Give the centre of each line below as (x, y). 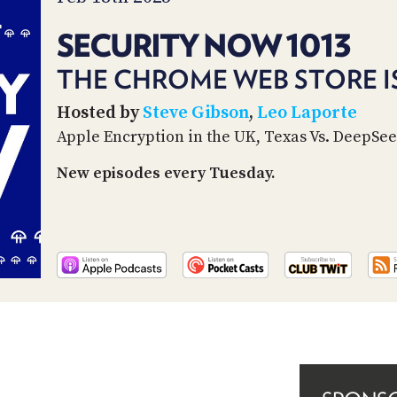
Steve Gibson (196, 113)
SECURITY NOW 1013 (203, 45)
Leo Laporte (307, 113)
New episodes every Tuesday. (166, 173)
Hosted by (100, 113)
